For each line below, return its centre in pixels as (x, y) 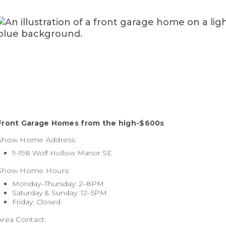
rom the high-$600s (124, 123)
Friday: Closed (36, 202)
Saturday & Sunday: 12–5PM (60, 192)
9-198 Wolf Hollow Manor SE (62, 153)
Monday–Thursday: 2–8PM (58, 183)
